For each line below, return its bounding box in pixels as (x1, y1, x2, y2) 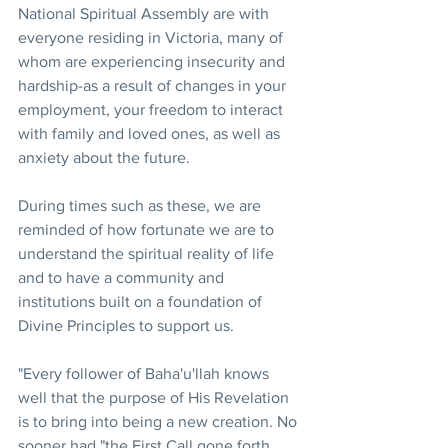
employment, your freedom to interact (18, 101, 287, 118)
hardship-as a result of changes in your (18, 77, 290, 94)
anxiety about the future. (18, 149, 194, 166)
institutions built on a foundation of (18, 293, 266, 310)
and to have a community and (18, 269, 228, 286)
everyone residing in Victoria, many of (18, 29, 287, 46)
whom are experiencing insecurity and (18, 53, 289, 70)
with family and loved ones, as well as (18, 125, 284, 142)
